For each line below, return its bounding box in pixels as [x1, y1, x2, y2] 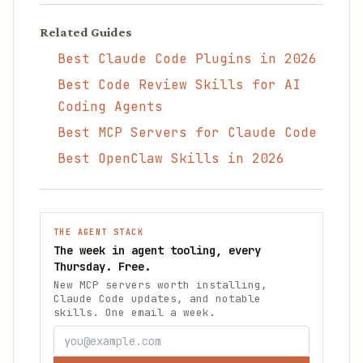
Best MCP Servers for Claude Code [58, 124, 317, 141]
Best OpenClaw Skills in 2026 [58, 150, 284, 167]
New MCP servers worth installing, [53, 278, 267, 292]
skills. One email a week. [53, 305, 216, 319]
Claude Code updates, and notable [53, 292, 261, 305]
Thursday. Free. [53, 259, 151, 274]
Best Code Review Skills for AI [58, 76, 301, 93]
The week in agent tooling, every [53, 243, 261, 258]
